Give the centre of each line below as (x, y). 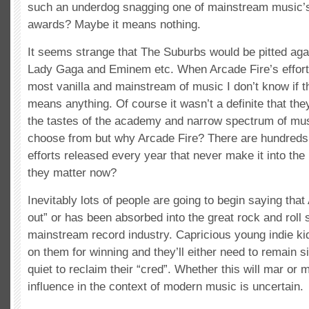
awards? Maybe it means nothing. (114, 24)
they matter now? (72, 172)
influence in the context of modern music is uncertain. (166, 286)
